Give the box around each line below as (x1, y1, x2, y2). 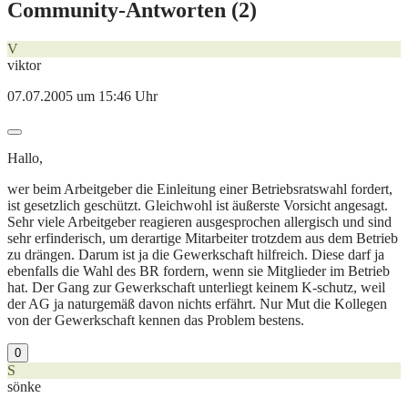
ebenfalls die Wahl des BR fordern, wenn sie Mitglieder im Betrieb (7, 262, 390, 279)
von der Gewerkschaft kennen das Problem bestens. (7, 311, 304, 328)
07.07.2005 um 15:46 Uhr (7, 87, 158, 104)
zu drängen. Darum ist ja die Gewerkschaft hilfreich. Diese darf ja (7, 246, 384, 262)
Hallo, (7, 149, 43, 166)
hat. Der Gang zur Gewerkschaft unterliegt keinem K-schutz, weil (7, 279, 385, 295)
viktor (7, 56, 41, 73)
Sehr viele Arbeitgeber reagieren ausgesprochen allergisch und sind (7, 213, 392, 229)
